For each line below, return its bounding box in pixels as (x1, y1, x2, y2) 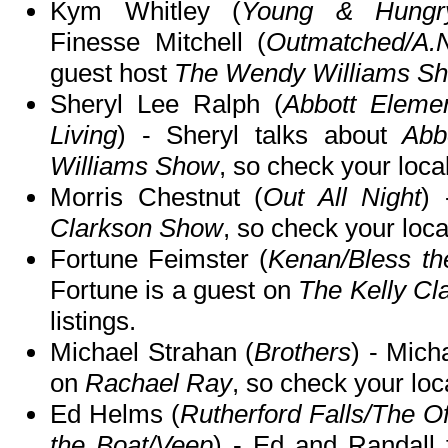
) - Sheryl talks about (117, 120, 403, 151)
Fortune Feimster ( (50, 244, 269, 275)
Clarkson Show (50, 213, 223, 244)
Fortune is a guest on (50, 275, 299, 306)
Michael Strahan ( (50, 337, 254, 368)
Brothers (254, 337, 351, 368)
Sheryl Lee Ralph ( (50, 89, 283, 120)
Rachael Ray (85, 368, 232, 399)
